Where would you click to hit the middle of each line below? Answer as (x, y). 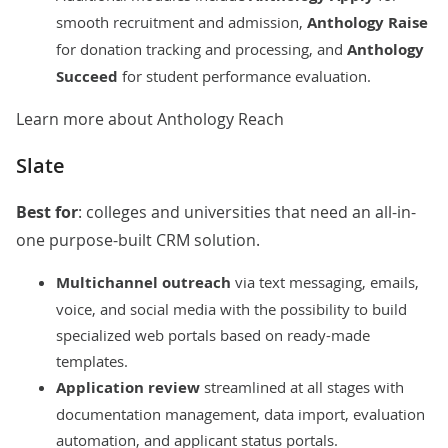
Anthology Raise (367, 22)
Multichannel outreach (143, 282)
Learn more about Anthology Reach (150, 118)
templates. (92, 360)
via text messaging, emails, (325, 281)
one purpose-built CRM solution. (138, 239)
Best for (47, 211)
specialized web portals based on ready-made (213, 334)
